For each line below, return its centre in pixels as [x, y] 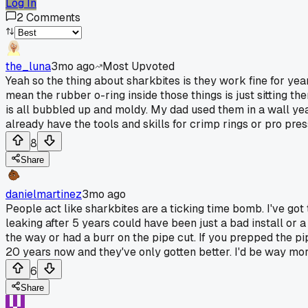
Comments [53, 17]
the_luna [28, 66]
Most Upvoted [139, 66]
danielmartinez [44, 194]
